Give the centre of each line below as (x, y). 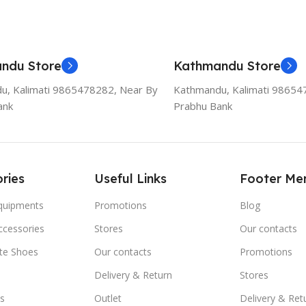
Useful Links (131, 178)
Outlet (108, 298)
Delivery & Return (134, 275)
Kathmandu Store (227, 66)
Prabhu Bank (203, 106)
